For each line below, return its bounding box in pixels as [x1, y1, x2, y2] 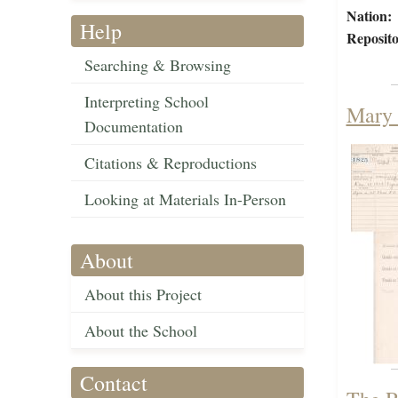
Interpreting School [84, 91, 209, 113]
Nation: [346, 5, 392, 27]
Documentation [84, 115, 183, 138]
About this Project [84, 283, 202, 306]
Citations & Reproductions [84, 152, 257, 174]
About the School [84, 320, 197, 342]
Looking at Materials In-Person [84, 188, 286, 211]
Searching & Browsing [84, 54, 231, 76]
